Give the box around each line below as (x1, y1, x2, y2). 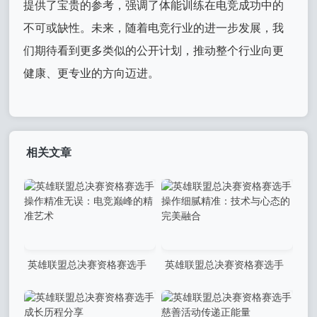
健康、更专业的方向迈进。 (23, 67, 160, 80)
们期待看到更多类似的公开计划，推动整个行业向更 (23, 45, 284, 57)
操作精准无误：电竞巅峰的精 (24, 282, 154, 294)
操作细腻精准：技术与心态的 (161, 282, 291, 294)
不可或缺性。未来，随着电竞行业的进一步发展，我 (23, 22, 284, 35)
